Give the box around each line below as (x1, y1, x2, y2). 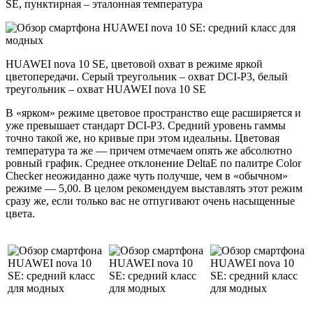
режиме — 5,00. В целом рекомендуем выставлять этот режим (6, 182, 303, 195)
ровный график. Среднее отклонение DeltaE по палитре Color (6, 157, 301, 170)
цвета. (6, 208, 35, 220)
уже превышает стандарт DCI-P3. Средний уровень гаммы (6, 119, 286, 132)
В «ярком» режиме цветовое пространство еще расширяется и (6, 107, 301, 119)
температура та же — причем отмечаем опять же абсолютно (6, 145, 292, 157)
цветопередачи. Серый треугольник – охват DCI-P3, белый (6, 71, 288, 83)
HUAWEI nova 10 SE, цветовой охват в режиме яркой (6, 58, 263, 71)
